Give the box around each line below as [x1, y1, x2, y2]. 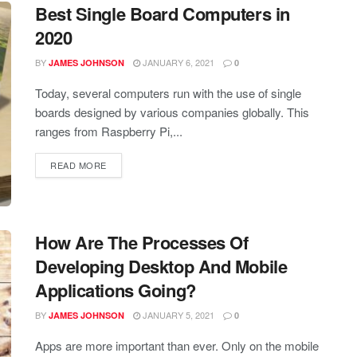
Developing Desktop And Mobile [35, 253, 288, 280]
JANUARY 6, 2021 [140, 55, 214, 69]
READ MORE [50, 158, 107, 171]
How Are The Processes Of [35, 229, 249, 256]
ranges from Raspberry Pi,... [35, 122, 182, 139]
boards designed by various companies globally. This [35, 103, 309, 120]
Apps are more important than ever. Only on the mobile [35, 337, 319, 355]
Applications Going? [35, 277, 196, 304]
